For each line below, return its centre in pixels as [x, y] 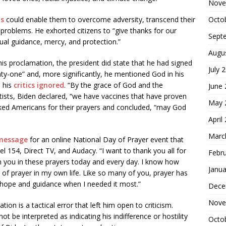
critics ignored [39, 85]
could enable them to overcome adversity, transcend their [100, 19]
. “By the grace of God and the [114, 85]
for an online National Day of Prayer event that [106, 139]
